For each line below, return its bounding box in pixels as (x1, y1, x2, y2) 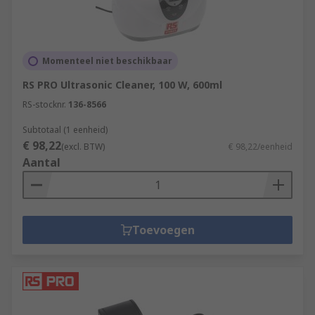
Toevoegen (131, 222, 195, 238)
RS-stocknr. (22, 98, 66, 110)
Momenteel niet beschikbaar (42, 55, 172, 67)
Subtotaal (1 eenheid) (22, 124, 108, 136)
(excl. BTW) (61, 141, 105, 153)
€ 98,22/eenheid (229, 141, 292, 153)
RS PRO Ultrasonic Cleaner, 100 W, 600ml (22, 78, 222, 91)
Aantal (22, 155, 60, 170)
